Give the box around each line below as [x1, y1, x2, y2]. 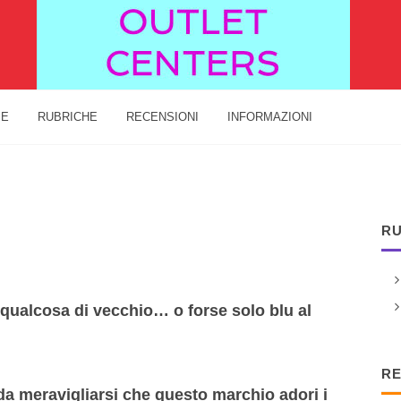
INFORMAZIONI [227, 110, 312, 124]
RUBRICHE [38, 110, 98, 124]
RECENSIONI [126, 110, 199, 124]
